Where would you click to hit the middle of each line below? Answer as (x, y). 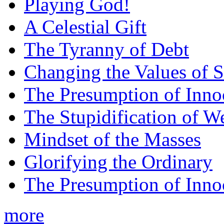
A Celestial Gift (85, 27)
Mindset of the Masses (112, 139)
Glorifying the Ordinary (118, 162)
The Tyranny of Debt (106, 49)
